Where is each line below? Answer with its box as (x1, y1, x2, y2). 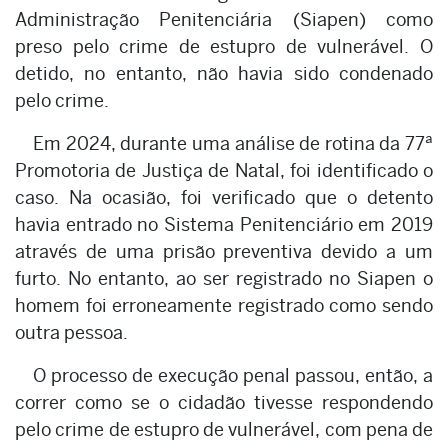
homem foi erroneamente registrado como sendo (15, 294, 433, 316)
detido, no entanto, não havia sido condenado (15, 62, 433, 84)
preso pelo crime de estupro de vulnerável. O (15, 35, 433, 57)
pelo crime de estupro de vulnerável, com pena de (15, 418, 433, 440)
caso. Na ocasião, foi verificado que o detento (15, 186, 433, 208)
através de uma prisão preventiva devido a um (15, 240, 433, 262)
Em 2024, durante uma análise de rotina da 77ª (33, 132, 433, 154)
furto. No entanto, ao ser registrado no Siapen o (15, 267, 433, 289)
